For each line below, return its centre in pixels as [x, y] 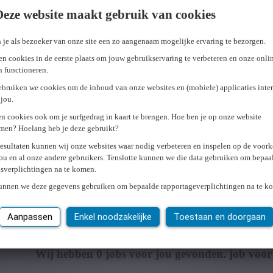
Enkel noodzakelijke [113, 217]
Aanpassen [30, 217]
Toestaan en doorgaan [220, 217]
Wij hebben [66, 253]
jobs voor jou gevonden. [166, 253]
